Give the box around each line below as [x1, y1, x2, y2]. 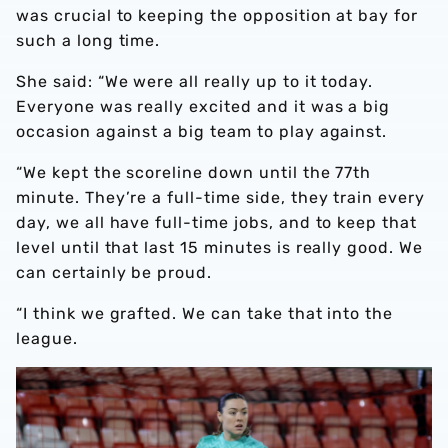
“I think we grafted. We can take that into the [16, 303, 394, 323]
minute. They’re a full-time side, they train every [16, 187, 425, 207]
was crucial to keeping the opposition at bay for [16, 5, 419, 25]
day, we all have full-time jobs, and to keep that [16, 212, 418, 232]
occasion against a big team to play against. [16, 121, 388, 141]
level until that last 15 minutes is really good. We [16, 237, 423, 257]
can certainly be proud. [16, 262, 213, 282]
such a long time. [16, 30, 161, 50]
